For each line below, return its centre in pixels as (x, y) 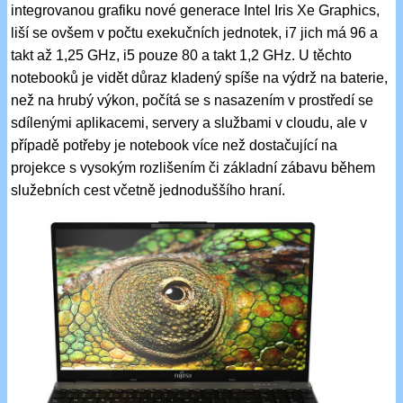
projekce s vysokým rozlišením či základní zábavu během (193, 168)
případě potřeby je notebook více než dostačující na (175, 146)
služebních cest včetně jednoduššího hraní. (148, 191)
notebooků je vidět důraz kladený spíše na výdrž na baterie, (200, 78)
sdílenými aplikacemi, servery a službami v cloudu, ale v (189, 123)
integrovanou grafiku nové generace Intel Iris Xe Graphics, (196, 11)
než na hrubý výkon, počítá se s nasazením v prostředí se (193, 101)
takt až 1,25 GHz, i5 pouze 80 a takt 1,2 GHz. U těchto (182, 56)
